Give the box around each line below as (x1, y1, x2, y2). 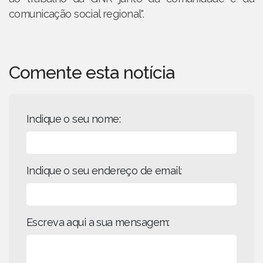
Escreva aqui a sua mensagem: (26, 216, 170, 229)
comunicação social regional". (9, 8, 144, 21)
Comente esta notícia (9, 62, 174, 83)
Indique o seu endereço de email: (26, 164, 182, 177)
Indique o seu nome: (26, 113, 121, 126)
